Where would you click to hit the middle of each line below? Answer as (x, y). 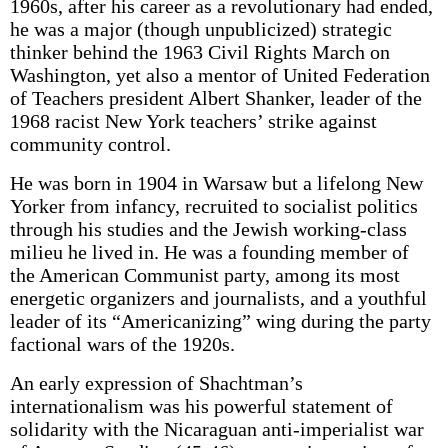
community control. (90, 144)
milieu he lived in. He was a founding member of (209, 252)
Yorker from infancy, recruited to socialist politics (213, 206)
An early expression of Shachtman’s (156, 383)
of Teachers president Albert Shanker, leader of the (215, 98)
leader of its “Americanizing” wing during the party (220, 321)
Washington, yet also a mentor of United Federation (219, 75)
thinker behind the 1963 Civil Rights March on (199, 52)
